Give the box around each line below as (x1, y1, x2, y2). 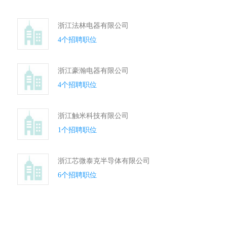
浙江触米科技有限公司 (58, 112, 129, 120)
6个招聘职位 (58, 171, 97, 179)
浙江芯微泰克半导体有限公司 (58, 157, 150, 165)
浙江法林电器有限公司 (58, 22, 129, 29)
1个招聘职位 (58, 126, 97, 134)
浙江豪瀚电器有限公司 (58, 67, 129, 74)
